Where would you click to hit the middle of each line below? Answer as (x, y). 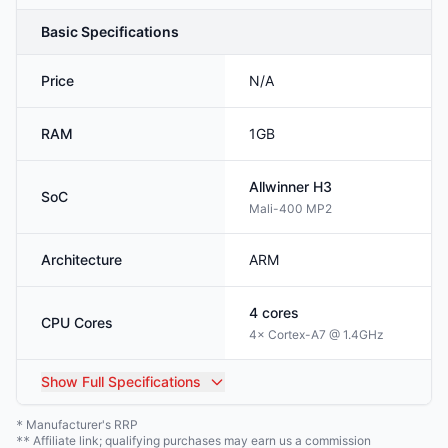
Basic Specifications (110, 31)
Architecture (81, 259)
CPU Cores (77, 322)
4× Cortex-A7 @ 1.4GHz (316, 334)
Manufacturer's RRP (80, 424)
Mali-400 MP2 (290, 208)
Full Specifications (139, 381)
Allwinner (279, 186)
